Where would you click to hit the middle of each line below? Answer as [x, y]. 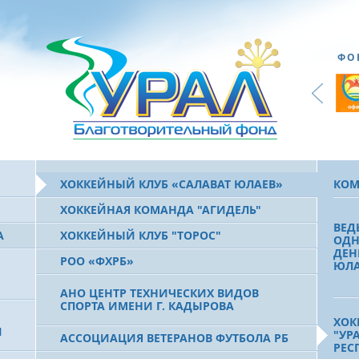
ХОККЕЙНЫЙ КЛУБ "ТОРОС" [141, 235]
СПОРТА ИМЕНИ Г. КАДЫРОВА [147, 306]
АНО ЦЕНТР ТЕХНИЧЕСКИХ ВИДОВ [159, 293]
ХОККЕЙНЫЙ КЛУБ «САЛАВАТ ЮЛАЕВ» [171, 184]
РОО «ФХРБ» [97, 261]
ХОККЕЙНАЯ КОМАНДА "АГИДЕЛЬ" [161, 210]
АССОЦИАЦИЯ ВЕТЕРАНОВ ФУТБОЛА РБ [174, 338]
